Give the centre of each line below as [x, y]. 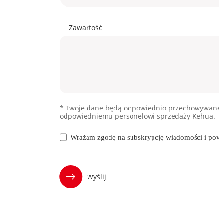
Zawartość [85, 28]
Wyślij [97, 176]
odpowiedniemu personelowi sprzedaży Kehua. [137, 116]
